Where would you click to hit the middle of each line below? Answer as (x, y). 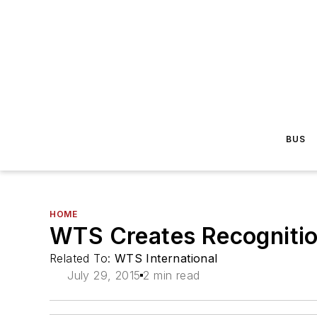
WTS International (166, 258)
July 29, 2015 (104, 275)
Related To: (82, 258)
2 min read (172, 275)
